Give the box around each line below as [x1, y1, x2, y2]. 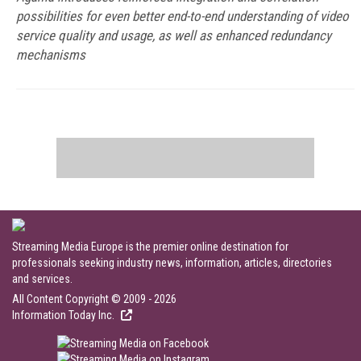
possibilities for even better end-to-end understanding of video [16, 8, 349, 24]
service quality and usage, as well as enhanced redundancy [16, 27, 331, 44]
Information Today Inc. [12, 309, 117, 322]
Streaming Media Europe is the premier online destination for [12, 240, 288, 253]
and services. [12, 272, 73, 285]
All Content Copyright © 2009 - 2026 [12, 293, 176, 305]
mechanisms [16, 47, 85, 63]
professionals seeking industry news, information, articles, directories [12, 256, 332, 269]
